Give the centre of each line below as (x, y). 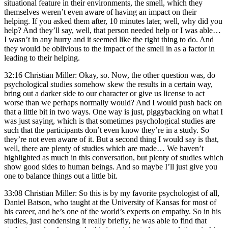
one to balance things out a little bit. (61, 176)
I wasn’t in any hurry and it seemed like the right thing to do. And (109, 39)
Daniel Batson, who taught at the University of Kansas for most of (110, 202)
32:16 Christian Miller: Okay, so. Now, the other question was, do (110, 75)
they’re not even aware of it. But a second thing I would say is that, (111, 139)
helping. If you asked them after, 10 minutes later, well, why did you (113, 21)
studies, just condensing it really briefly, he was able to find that (105, 220)
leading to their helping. (42, 58)
